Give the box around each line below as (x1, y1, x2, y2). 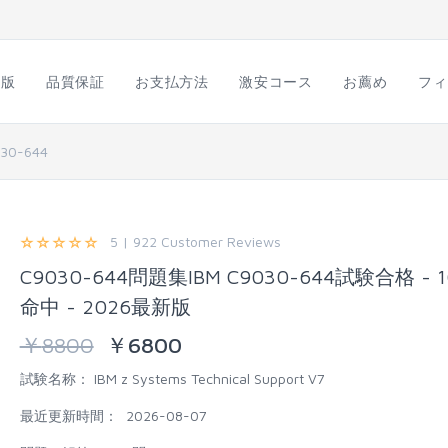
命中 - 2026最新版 (19, 295, 191, 318)
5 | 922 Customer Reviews (101, 233, 281, 250)
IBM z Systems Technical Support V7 (89, 370, 325, 387)
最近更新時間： (19, 407, 118, 424)
